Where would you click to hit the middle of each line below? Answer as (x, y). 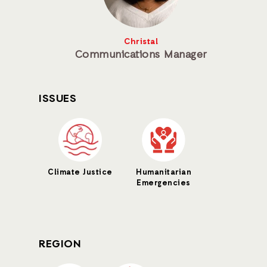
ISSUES (58, 99)
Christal (141, 42)
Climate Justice (80, 173)
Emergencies (164, 183)
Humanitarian (164, 173)
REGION (60, 244)
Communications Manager (141, 55)
